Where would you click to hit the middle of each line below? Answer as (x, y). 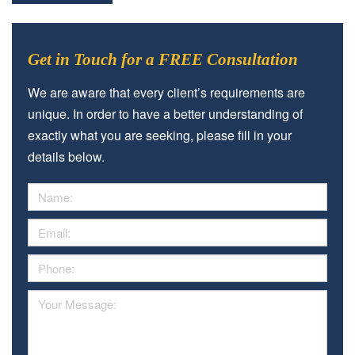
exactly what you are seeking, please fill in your (160, 135)
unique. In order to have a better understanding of (165, 113)
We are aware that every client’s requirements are (166, 92)
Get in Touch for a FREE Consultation (163, 59)
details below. (66, 156)
